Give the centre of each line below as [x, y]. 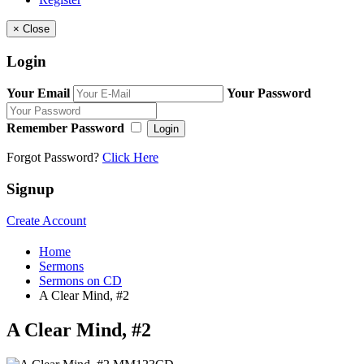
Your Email [38, 93]
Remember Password [65, 128]
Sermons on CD [80, 280]
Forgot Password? [54, 158]
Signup [30, 189]
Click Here [130, 158]
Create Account [46, 220]
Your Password [269, 93]
